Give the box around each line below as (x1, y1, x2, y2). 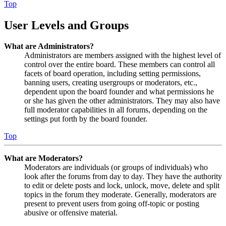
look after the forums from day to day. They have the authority (24, 172, 222, 181)
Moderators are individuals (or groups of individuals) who (24, 163, 208, 172)
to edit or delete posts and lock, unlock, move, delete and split (24, 181, 219, 190)
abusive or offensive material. (24, 208, 118, 217)
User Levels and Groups (4, 18, 129, 32)
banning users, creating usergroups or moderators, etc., (24, 78, 197, 87)
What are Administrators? (4, 42, 94, 51)
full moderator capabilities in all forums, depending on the (24, 105, 207, 115)
